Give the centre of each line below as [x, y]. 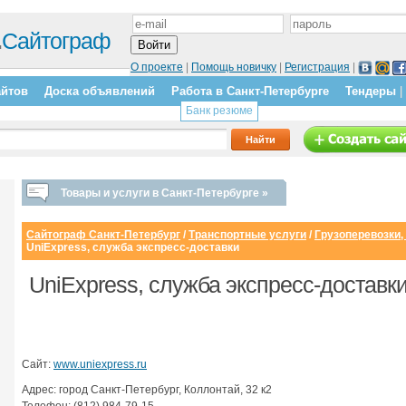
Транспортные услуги [247, 235]
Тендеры [371, 91]
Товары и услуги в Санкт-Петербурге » [164, 193]
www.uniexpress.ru [100, 364]
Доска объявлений [100, 91]
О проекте [157, 67]
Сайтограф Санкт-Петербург [103, 235]
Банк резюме [219, 111]
